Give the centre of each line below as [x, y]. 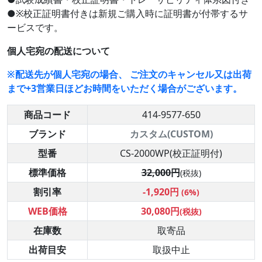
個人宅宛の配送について [58, 51]
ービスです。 [35, 28]
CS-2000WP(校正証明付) [171, 154]
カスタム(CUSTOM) [171, 134]
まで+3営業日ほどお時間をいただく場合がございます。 [125, 89]
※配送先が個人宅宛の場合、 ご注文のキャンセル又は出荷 [129, 75]
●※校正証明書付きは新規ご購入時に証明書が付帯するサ [127, 14]
